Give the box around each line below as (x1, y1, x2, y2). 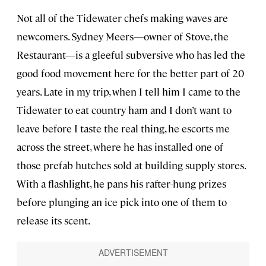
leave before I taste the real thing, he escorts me (17, 122, 230, 135)
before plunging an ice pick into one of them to (17, 195, 227, 209)
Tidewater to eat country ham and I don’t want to (17, 103, 232, 117)
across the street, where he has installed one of (17, 140, 223, 154)
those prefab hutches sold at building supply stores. (17, 159, 245, 172)
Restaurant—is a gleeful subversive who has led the (17, 48, 245, 62)
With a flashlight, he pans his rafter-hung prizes (17, 177, 226, 191)
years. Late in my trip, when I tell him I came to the (17, 85, 240, 99)
